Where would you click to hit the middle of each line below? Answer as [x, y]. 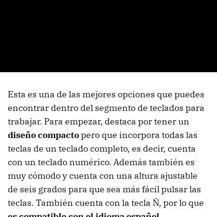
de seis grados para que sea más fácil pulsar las [104, 189]
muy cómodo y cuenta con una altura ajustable [103, 176]
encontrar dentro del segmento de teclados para [106, 108]
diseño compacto [43, 135]
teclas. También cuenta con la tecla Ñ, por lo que [106, 203]
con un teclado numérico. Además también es [101, 162]
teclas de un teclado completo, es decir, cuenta [102, 149]
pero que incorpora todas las [138, 135]
